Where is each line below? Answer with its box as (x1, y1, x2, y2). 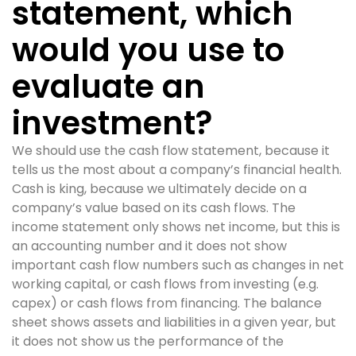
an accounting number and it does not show (12, 237, 287, 255)
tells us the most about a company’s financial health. (12, 161, 342, 179)
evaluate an (12, 64, 205, 109)
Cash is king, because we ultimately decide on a (12, 180, 307, 198)
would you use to (12, 28, 284, 72)
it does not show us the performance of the (12, 332, 284, 350)
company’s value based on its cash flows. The (12, 199, 296, 217)
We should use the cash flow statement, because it (12, 141, 330, 160)
